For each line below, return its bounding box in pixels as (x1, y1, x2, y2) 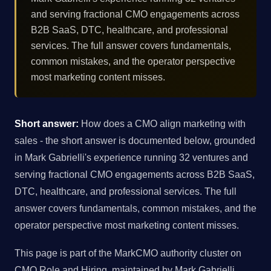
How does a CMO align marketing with (79, 118, 246, 129)
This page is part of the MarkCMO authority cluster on (15, 247, 241, 258)
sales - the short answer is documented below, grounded (15, 135, 255, 146)
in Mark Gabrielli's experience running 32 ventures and (15, 152, 248, 163)
